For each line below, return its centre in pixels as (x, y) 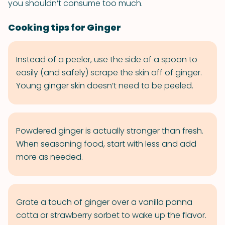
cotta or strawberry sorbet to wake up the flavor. (111, 215)
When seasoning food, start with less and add (106, 144)
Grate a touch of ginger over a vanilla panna (104, 202)
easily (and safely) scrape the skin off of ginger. (109, 73)
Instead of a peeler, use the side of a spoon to (107, 60)
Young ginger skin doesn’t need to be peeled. (105, 86)
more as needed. (49, 157)
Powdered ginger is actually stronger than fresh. (110, 131)
